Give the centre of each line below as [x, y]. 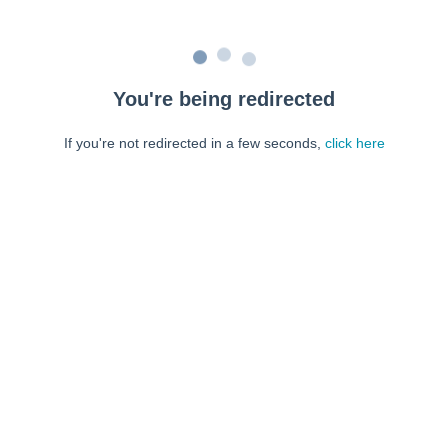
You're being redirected [224, 99]
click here [354, 143]
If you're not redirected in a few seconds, [194, 143]
